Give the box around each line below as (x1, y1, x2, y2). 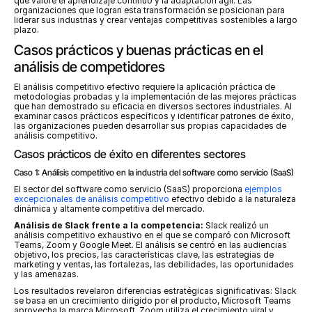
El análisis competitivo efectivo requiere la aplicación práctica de (14, 81, 275, 92)
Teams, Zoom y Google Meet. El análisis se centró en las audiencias (14, 240, 287, 250)
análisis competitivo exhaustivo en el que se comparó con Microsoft (14, 230, 290, 240)
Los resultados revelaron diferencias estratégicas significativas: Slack (14, 286, 297, 296)
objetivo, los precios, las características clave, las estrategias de (14, 249, 274, 260)
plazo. (14, 24, 39, 35)
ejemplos (244, 184, 282, 194)
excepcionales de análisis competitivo (14, 194, 169, 204)
